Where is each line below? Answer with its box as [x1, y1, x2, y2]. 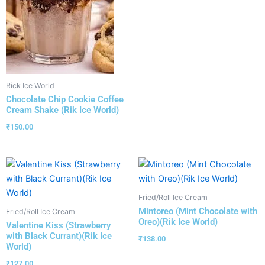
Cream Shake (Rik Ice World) [6, 104, 119, 115]
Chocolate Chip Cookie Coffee [6, 93, 124, 105]
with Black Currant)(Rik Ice [6, 230, 112, 241]
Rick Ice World [6, 80, 54, 90]
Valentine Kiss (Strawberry [6, 219, 111, 231]
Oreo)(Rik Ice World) [138, 216, 218, 227]
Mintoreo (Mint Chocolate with [138, 205, 257, 216]
